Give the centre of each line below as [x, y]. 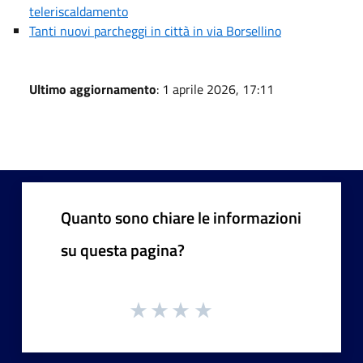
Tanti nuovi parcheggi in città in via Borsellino [155, 30]
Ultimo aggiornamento [93, 89]
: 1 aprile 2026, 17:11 [215, 89]
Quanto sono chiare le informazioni [181, 217]
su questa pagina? [123, 250]
